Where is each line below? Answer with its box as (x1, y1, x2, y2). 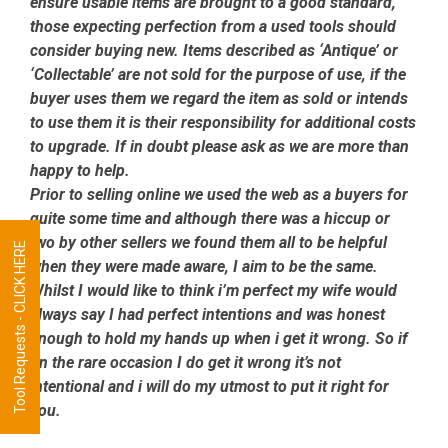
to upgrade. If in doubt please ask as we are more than (30, 137, 409, 157)
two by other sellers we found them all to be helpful (30, 233, 387, 253)
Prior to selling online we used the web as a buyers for (30, 185, 408, 205)
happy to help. (30, 161, 130, 181)
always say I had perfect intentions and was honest (30, 305, 385, 325)
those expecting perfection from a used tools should (30, 17, 396, 37)
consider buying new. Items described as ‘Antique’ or (30, 41, 398, 61)
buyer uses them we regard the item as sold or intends (30, 89, 408, 109)
